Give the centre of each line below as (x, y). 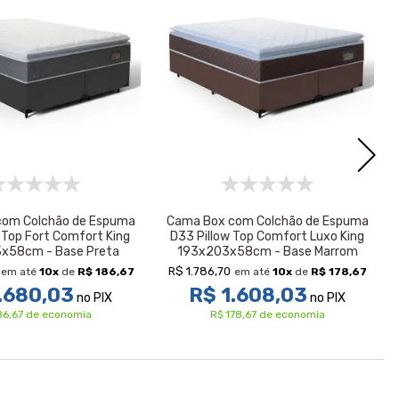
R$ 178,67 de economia (267, 314)
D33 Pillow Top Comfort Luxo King (267, 236)
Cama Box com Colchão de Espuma (267, 221)
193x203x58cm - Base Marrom (267, 252)
